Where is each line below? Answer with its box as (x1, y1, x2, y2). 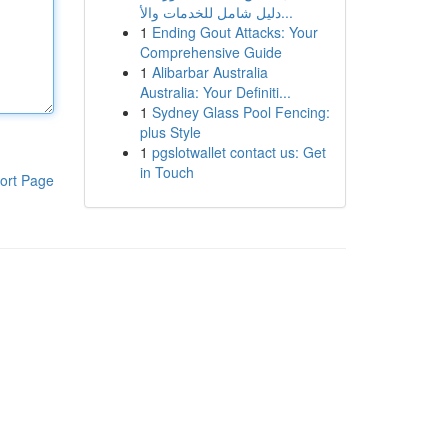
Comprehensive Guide (139, 42, 282, 62)
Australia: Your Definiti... (139, 82, 291, 102)
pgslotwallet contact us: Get (151, 142, 326, 162)
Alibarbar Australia (151, 62, 268, 82)
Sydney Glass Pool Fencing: (151, 102, 330, 122)
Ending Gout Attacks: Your (151, 22, 318, 42)
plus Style (139, 122, 201, 142)
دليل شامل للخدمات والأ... (280, 2, 293, 22)
